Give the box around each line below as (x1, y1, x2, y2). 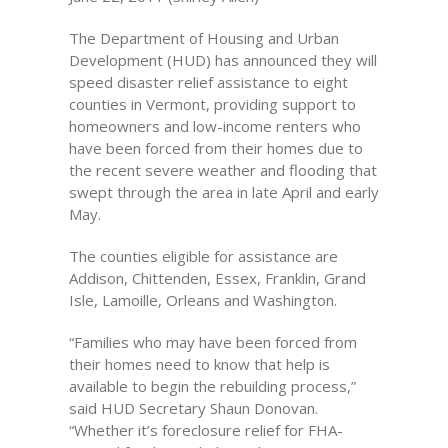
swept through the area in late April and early (68, 182, 379, 202)
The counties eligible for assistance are (68, 246, 338, 266)
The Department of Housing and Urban (68, 28, 339, 48)
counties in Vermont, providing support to (68, 94, 356, 114)
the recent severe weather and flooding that (68, 160, 377, 180)
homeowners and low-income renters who (68, 116, 361, 136)
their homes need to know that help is (68, 354, 330, 374)
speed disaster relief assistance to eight (68, 72, 348, 92)
